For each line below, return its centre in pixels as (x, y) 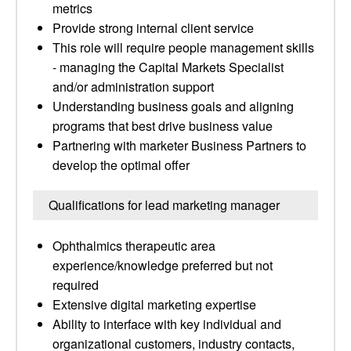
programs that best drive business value (163, 126)
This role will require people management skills (183, 47)
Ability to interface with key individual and (167, 324)
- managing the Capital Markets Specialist (168, 67)
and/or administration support (133, 87)
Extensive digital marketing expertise (154, 304)
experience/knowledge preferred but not (163, 265)
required (76, 285)
